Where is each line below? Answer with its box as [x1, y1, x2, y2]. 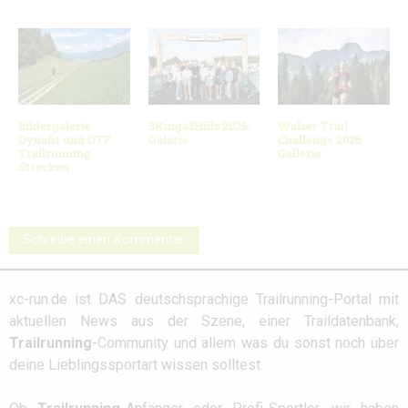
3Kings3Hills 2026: [148, 117, 250, 133]
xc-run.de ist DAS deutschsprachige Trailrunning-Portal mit [9, 291, 399, 309]
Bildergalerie [18, 117, 91, 133]
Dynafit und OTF [18, 131, 111, 147]
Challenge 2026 [278, 131, 362, 147]
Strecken [18, 158, 69, 174]
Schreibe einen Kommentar [23, 232, 186, 249]
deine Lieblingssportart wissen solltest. [9, 356, 263, 374]
